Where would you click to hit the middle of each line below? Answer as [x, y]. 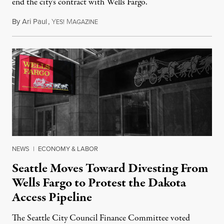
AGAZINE [85, 22]
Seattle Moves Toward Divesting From [110, 168]
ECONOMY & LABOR [68, 149]
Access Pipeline [52, 197]
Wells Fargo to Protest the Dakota [99, 183]
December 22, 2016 [127, 21]
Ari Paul [34, 21]
